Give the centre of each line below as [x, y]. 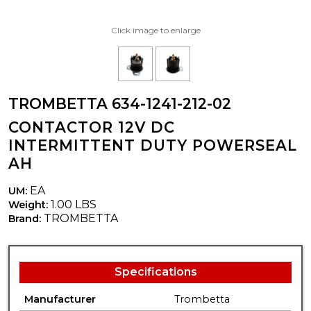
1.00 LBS [72, 204]
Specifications [155, 271]
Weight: [28, 204]
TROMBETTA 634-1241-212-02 [120, 103]
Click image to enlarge [155, 30]
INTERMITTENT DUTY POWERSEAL [153, 145]
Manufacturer [60, 299]
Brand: [26, 218]
